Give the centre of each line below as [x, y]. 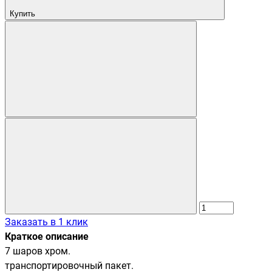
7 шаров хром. [38, 251]
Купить [22, 13]
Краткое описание [47, 236]
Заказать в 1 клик [46, 222]
